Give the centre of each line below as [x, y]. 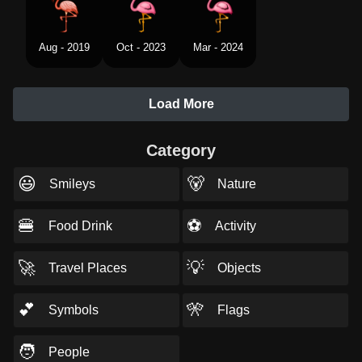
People [69, 352]
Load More [181, 104]
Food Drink [80, 226]
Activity [235, 226]
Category [181, 150]
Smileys [72, 184]
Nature [236, 184]
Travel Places [88, 268]
